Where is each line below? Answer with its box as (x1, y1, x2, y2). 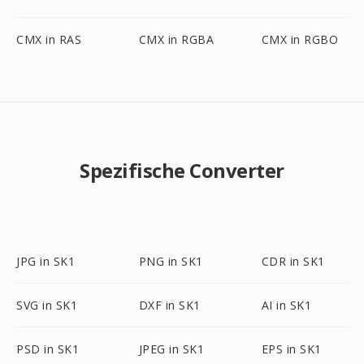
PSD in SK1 (16, 341, 79, 357)
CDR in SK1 (261, 253, 325, 269)
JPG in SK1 (16, 253, 75, 269)
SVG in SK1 (16, 297, 77, 313)
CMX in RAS (16, 32, 81, 47)
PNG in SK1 (138, 253, 203, 269)
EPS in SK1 (261, 341, 322, 357)
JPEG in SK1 (138, 341, 205, 357)
